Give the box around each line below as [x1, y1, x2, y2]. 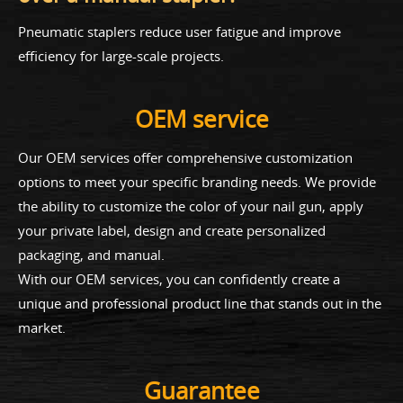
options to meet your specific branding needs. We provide [18, 172, 376, 191]
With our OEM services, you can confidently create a [18, 269, 340, 288]
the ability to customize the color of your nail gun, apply [18, 196, 363, 215]
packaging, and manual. [18, 245, 165, 264]
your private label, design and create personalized [18, 220, 326, 239]
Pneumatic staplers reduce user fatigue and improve [18, 22, 341, 40]
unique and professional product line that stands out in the [18, 293, 381, 312]
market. [18, 318, 66, 336]
